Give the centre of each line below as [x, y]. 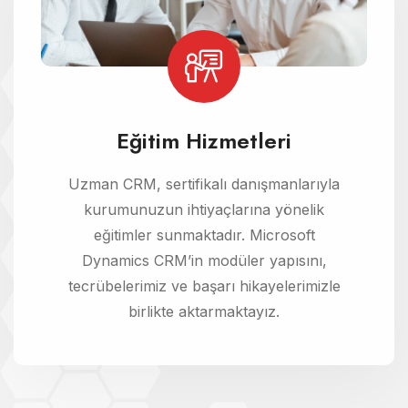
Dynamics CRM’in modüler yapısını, [204, 260]
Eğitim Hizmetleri [204, 140]
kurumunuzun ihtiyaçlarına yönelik [204, 209]
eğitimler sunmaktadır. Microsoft [204, 235]
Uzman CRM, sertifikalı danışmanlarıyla [204, 184]
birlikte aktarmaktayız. [204, 311]
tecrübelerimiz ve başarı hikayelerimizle [204, 286]
